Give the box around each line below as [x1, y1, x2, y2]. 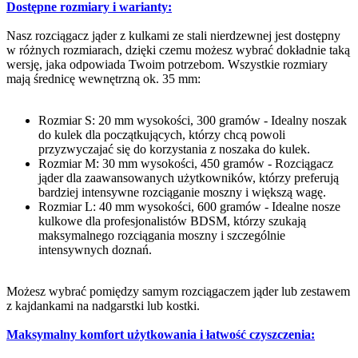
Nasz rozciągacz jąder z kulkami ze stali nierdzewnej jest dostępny [6, 28, 340, 42]
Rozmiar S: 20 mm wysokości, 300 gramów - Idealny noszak [38, 113, 347, 127]
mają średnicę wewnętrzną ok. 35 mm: [6, 71, 201, 86]
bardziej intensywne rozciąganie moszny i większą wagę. [38, 185, 326, 199]
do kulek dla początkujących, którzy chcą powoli [38, 127, 285, 141]
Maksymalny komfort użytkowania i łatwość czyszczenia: [6, 327, 315, 341]
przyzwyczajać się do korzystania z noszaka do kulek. [38, 141, 310, 156]
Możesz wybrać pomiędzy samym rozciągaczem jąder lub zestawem [6, 284, 350, 298]
